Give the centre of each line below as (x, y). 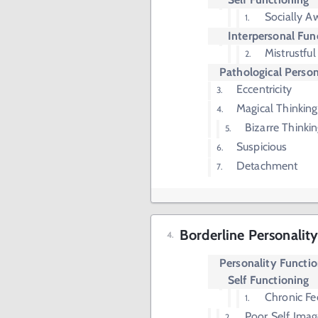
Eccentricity (264, 89)
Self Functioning (269, 280)
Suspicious (262, 147)
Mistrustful (290, 53)
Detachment (267, 166)
